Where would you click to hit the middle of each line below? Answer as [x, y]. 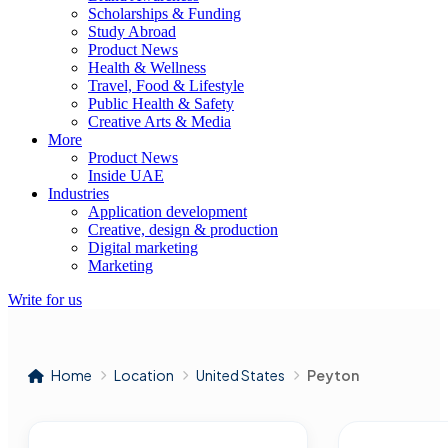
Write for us [45, 299]
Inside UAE [126, 175]
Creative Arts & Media [159, 121]
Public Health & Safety [161, 103]
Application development [167, 211]
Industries [78, 193]
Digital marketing [143, 247]
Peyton [333, 375]
